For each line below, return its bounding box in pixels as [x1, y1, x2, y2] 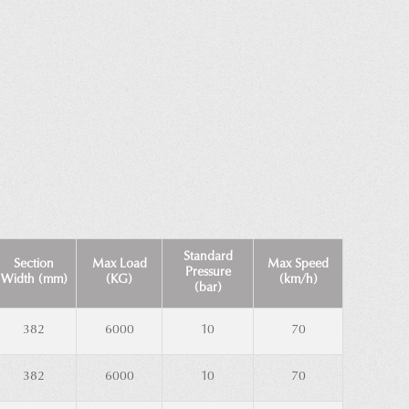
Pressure [184, 267, 231, 280]
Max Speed [267, 258, 329, 272]
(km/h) [278, 274, 318, 288]
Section [14, 258, 54, 272]
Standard [183, 251, 233, 265]
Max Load [91, 258, 147, 272]
